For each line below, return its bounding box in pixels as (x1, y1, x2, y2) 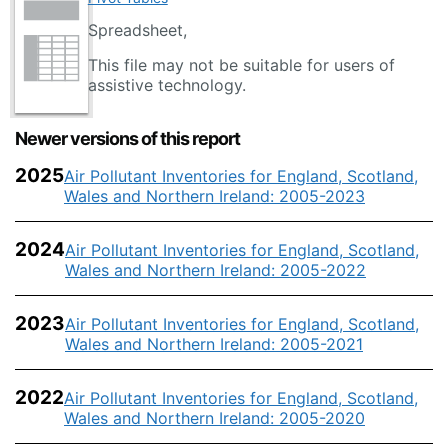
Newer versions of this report (15, 128, 240, 149)
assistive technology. (87, 75, 246, 95)
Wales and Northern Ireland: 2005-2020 (64, 408, 365, 428)
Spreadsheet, (87, 20, 187, 40)
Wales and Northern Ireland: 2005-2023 (64, 186, 365, 206)
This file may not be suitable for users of (87, 55, 395, 75)
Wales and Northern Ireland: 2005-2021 (65, 334, 363, 354)
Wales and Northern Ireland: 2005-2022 (65, 260, 366, 280)
